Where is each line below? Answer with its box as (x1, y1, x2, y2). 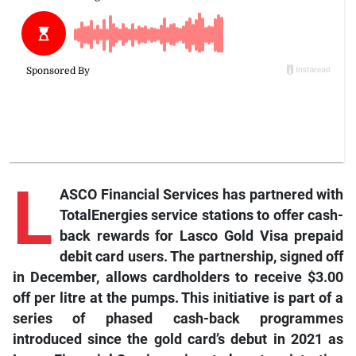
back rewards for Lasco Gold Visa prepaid (59, 228, 344, 245)
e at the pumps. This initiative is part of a (77, 290, 344, 307)
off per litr (12, 290, 78, 307)
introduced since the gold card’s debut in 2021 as (12, 331, 344, 348)
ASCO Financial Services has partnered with (59, 187, 344, 203)
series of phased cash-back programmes (12, 311, 344, 327)
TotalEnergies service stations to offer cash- (59, 207, 344, 224)
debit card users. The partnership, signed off (59, 249, 344, 265)
